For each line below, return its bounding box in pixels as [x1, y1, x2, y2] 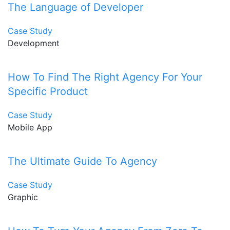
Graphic [8, 192, 38, 203]
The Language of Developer [8, 1, 143, 14]
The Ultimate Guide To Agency [8, 155, 157, 168]
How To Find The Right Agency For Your [8, 71, 202, 84]
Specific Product [8, 85, 88, 98]
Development [8, 38, 60, 49]
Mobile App [8, 122, 52, 133]
